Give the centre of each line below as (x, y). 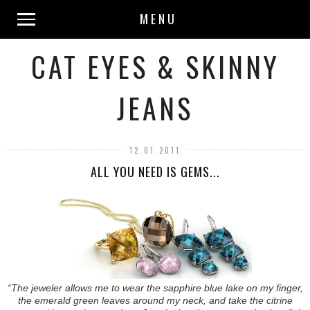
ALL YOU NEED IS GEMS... (155, 172)
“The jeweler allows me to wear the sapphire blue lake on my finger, (155, 288)
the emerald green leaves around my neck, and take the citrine (155, 301)
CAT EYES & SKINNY (155, 66)
